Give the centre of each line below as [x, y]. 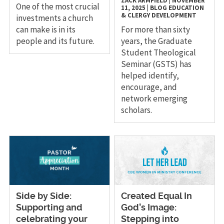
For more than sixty [156, 29]
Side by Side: [43, 196]
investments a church [54, 18]
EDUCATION [186, 7]
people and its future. [56, 41]
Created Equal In [157, 196]
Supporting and [49, 208]
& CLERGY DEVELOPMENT [159, 15]
